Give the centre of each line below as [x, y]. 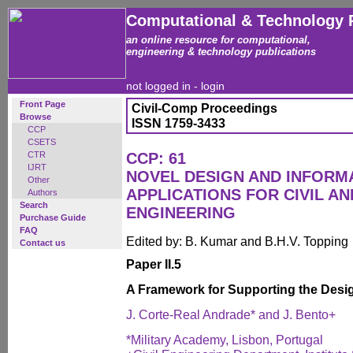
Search [34, 205]
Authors [43, 192]
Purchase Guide [53, 217]
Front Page [43, 104]
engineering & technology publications [221, 52]
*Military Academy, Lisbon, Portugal [225, 340]
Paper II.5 [154, 264]
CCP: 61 [156, 158]
